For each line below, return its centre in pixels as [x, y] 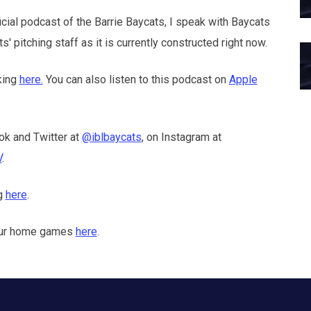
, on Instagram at [181, 137]
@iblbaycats [111, 137]
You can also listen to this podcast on [136, 79]
